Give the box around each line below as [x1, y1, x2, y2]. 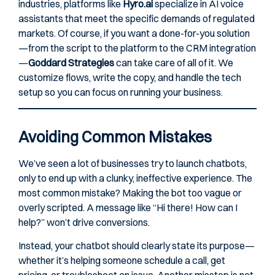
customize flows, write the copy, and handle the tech [18, 71, 241, 83]
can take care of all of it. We [114, 56, 233, 69]
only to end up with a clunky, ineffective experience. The [18, 171, 252, 184]
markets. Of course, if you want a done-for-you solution [18, 26, 250, 39]
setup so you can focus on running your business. [18, 85, 223, 98]
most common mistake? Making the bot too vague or [18, 186, 242, 199]
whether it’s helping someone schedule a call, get [18, 254, 225, 267]
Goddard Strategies [28, 56, 114, 69]
